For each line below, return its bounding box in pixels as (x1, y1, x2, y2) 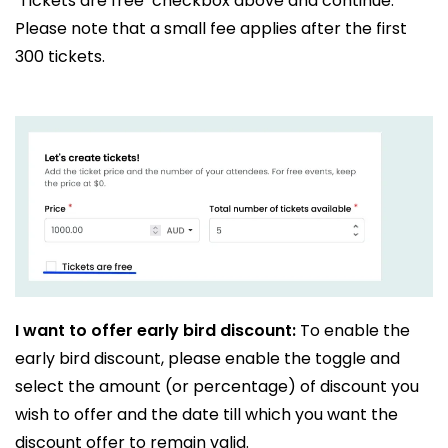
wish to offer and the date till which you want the (15, 403, 398, 427)
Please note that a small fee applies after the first (15, 16, 407, 40)
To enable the (296, 319, 410, 343)
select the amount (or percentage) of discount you (15, 375, 419, 399)
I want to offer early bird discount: (15, 319, 296, 343)
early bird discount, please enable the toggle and (15, 347, 400, 371)
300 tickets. (15, 44, 105, 68)
